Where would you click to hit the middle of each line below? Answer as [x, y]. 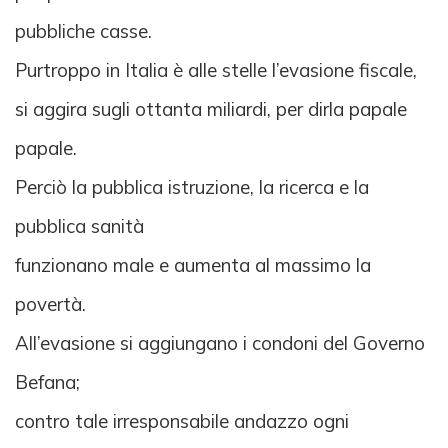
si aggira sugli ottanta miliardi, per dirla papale [211, 109]
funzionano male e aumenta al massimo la [193, 265]
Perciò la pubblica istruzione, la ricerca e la [192, 187]
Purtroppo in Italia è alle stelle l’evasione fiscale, [216, 70]
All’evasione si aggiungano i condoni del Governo [220, 343]
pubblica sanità [79, 226]
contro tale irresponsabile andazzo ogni [182, 421]
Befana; [47, 382]
